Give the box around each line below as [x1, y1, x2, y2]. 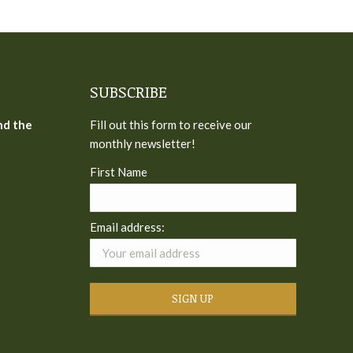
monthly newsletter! [89, 136, 195, 150]
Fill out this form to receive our [89, 117, 252, 132]
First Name [89, 165, 147, 179]
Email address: [89, 220, 165, 234]
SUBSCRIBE [89, 80, 167, 102]
